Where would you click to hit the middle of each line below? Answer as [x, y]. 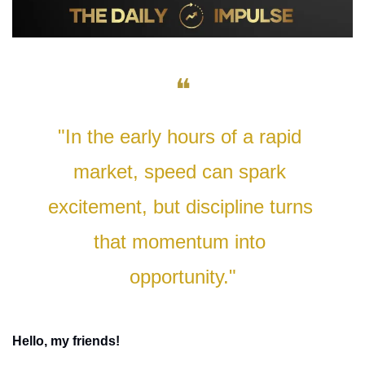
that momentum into [180, 241]
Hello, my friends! [66, 341]
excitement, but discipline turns [180, 206]
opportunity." [182, 276]
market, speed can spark [180, 171]
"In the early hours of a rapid [180, 136]
